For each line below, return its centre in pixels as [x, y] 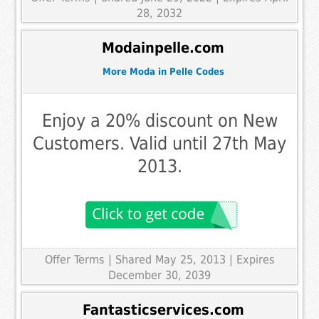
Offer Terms [74, 260]
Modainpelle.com [163, 48]
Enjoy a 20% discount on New [159, 121]
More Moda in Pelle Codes [163, 71]
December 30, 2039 [159, 276]
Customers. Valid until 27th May [159, 144]
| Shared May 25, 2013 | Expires [191, 260]
